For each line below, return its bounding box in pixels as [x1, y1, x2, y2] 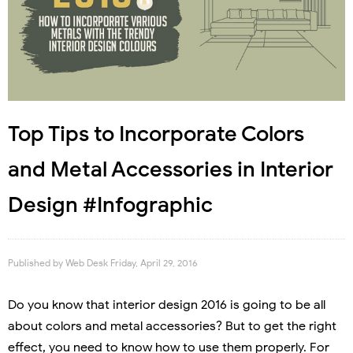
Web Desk [65, 256, 110, 269]
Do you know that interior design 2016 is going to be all [8, 296, 325, 313]
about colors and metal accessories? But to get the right [8, 318, 336, 334]
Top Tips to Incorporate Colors [8, 120, 304, 147]
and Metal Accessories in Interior [8, 155, 333, 183]
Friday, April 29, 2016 [110, 256, 198, 269]
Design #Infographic [8, 191, 213, 218]
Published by [8, 256, 65, 269]
